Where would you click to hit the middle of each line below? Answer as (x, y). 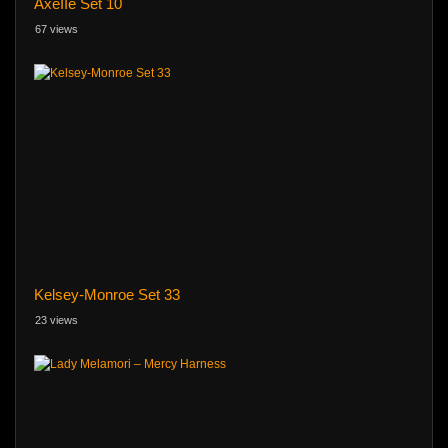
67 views (56, 28)
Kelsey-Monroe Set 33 (106, 295)
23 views (56, 320)
